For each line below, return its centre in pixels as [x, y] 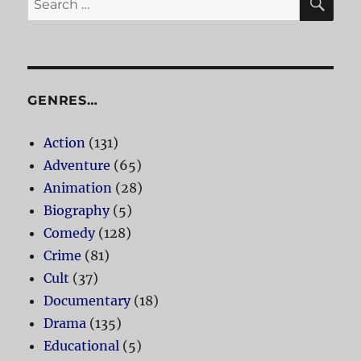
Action [65, 142]
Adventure [77, 165]
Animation [78, 187]
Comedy [70, 232]
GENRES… [63, 100]
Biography [77, 210]
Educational [82, 345]
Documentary [87, 300]
